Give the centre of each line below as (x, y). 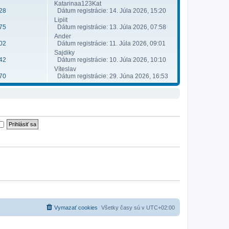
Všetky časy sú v (124, 207)
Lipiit (61, 20)
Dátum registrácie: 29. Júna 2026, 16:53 (111, 76)
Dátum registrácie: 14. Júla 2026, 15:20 (110, 11)
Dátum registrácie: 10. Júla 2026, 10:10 (110, 60)
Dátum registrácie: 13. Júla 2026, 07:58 (110, 27)
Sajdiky (64, 53)
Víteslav (65, 69)
